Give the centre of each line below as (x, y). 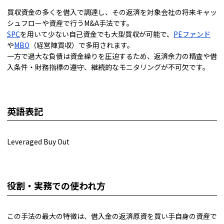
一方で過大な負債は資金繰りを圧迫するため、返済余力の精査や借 (112, 56)
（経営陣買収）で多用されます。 (82, 45)
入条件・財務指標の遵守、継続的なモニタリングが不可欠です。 (108, 67)
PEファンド (192, 34)
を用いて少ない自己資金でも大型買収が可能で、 (97, 34)
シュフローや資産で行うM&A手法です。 (70, 23)
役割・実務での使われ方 (56, 186)
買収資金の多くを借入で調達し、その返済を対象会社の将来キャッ (112, 12)
